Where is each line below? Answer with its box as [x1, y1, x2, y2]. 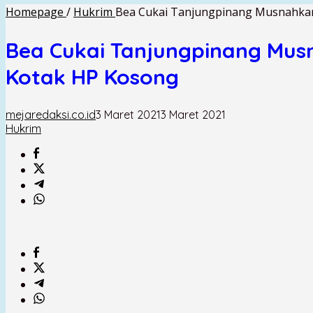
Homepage [6, 4, 64, 20]
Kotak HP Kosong [6, 63, 179, 90]
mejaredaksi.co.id [6, 107, 96, 122]
